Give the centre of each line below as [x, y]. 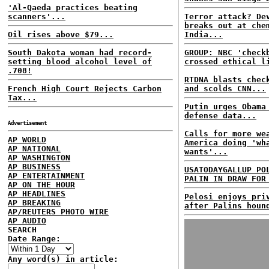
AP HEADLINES [37, 194]
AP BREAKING [34, 203]
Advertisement [27, 123]
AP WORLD [27, 140]
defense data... [220, 116]
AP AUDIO [27, 221]
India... [204, 35]
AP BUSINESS [34, 167]
